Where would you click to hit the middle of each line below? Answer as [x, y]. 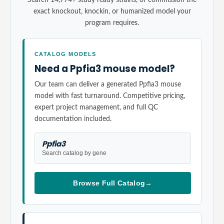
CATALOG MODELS [65, 54]
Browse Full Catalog [109, 183]
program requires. [112, 23]
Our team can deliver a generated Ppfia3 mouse [108, 84]
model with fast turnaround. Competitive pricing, [110, 96]
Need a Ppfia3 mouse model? [105, 69]
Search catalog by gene [74, 153]
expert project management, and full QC [96, 107]
